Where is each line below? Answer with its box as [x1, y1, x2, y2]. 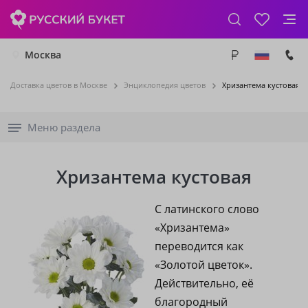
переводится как [155, 239, 243, 254]
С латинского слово [155, 201, 259, 217]
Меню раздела [27, 120, 100, 134]
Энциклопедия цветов [124, 80, 206, 90]
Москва [25, 48, 61, 61]
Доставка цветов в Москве [10, 80, 107, 90]
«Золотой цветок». [155, 257, 252, 272]
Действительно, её [155, 276, 254, 291]
